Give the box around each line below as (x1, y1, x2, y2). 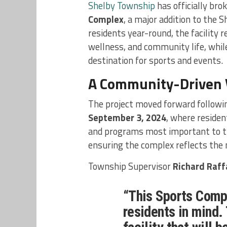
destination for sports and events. (88, 53, 223, 68)
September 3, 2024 (88, 110, 166, 125)
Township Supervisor (88, 159, 173, 174)
